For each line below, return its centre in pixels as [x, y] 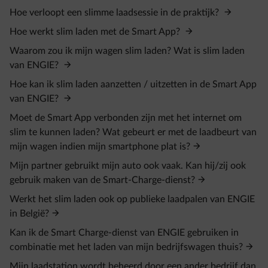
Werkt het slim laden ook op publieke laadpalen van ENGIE [132, 199]
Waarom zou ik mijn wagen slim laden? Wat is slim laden [127, 51]
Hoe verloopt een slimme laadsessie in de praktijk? [115, 13]
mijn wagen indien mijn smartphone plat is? [100, 147]
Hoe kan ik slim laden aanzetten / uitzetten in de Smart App [133, 84]
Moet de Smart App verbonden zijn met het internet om [126, 118]
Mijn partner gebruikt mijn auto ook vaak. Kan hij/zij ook [128, 166]
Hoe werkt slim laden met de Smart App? [96, 32]
